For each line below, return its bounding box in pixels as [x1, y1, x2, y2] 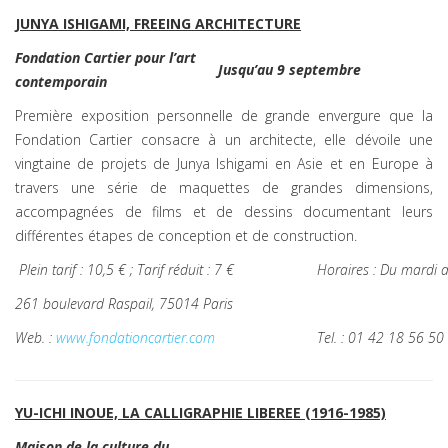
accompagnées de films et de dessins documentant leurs [15, 202, 433, 221]
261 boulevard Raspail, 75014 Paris [15, 294, 233, 313]
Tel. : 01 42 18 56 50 [317, 328, 444, 347]
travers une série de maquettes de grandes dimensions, [15, 178, 433, 197]
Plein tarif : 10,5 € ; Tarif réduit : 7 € [15, 260, 234, 279]
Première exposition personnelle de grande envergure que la [15, 106, 433, 125]
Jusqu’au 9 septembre [218, 60, 361, 79]
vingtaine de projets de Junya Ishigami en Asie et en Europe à [15, 154, 433, 173]
